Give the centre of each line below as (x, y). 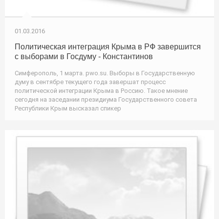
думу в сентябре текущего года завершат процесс (90, 82)
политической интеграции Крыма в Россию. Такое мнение (101, 91)
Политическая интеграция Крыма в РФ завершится (108, 47)
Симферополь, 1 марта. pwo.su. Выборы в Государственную (105, 73)
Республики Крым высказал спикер (68, 109)
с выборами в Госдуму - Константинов (84, 57)
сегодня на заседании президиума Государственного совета (106, 100)
